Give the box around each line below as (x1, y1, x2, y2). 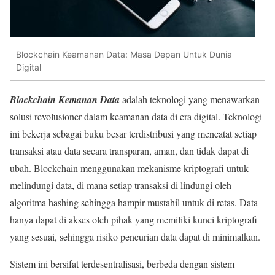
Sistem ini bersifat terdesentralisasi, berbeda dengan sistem (10, 257, 234, 270)
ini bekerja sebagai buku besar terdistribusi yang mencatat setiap (10, 126, 257, 140)
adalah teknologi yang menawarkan (120, 92, 260, 106)
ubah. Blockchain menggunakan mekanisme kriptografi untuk (10, 161, 249, 174)
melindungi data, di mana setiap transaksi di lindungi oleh (10, 178, 231, 192)
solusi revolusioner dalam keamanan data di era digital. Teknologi (10, 109, 262, 123)
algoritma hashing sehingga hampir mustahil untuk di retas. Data (10, 195, 258, 209)
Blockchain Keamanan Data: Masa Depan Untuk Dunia (16, 49, 232, 60)
